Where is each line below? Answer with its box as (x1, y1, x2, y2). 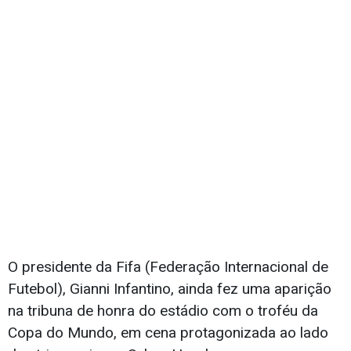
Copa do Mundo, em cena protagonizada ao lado (8, 324, 328, 342)
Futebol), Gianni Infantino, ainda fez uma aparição (8, 280, 331, 299)
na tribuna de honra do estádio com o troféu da (8, 302, 318, 320)
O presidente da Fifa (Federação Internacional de (8, 258, 328, 277)
